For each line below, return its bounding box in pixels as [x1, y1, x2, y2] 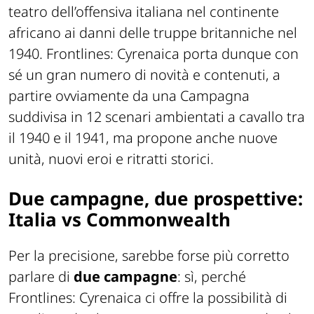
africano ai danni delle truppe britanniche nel [8, 23, 297, 43]
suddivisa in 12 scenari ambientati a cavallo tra [8, 107, 305, 127]
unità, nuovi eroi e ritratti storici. [8, 149, 214, 169]
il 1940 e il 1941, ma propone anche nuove [8, 128, 278, 148]
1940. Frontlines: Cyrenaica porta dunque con [8, 44, 299, 64]
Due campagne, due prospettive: [8, 186, 303, 212]
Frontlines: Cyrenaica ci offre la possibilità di [8, 288, 287, 308]
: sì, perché [177, 267, 246, 287]
